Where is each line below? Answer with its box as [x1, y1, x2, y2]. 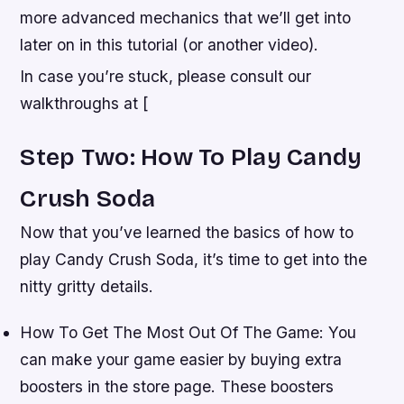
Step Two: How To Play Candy [20, 142, 363, 172]
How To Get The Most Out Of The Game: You [20, 323, 357, 343]
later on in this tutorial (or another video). [20, 34, 319, 54]
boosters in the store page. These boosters [20, 377, 335, 397]
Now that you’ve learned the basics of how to [20, 223, 354, 243]
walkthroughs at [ [20, 94, 150, 114]
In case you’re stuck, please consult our [20, 67, 312, 87]
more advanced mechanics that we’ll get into [20, 7, 352, 27]
